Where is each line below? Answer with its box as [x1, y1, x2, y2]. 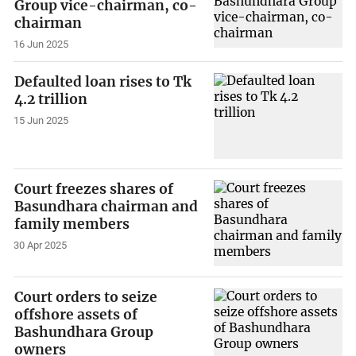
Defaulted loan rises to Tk [14, 72, 192, 91]
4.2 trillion [14, 90, 88, 108]
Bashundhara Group [14, 323, 154, 341]
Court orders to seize [14, 288, 158, 306]
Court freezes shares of [14, 180, 174, 199]
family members [14, 215, 130, 234]
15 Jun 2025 [14, 114, 69, 126]
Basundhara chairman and [14, 198, 199, 216]
